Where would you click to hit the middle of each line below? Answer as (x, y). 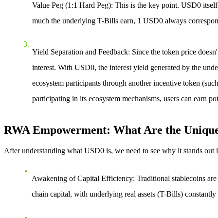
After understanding (36, 151)
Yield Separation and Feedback (80, 52)
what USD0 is (89, 151)
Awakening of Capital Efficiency (82, 179)
